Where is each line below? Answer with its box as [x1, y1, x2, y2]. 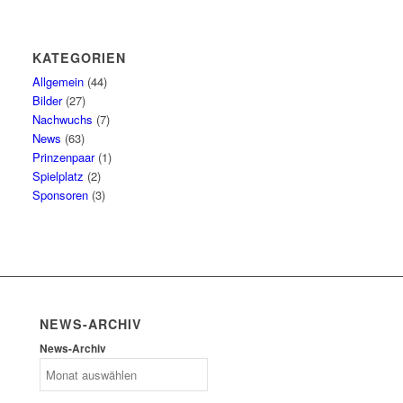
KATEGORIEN [32, 49, 127, 67]
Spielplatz [32, 167, 85, 184]
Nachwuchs [32, 111, 94, 128]
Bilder [32, 92, 63, 109]
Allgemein [32, 73, 85, 90]
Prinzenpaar [32, 148, 95, 166]
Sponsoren [32, 186, 89, 203]
